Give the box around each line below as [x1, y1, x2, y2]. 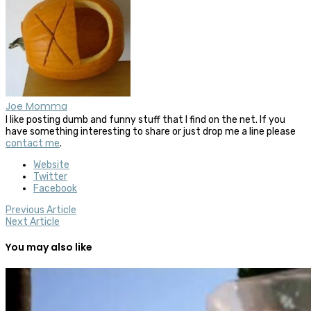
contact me [6, 137, 60, 149]
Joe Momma [6, 99, 67, 113]
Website [33, 158, 69, 171]
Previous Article [6, 203, 76, 216]
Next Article [6, 215, 60, 228]
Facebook [33, 182, 77, 194]
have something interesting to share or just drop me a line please [6, 125, 296, 137]
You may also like [6, 240, 92, 255]
